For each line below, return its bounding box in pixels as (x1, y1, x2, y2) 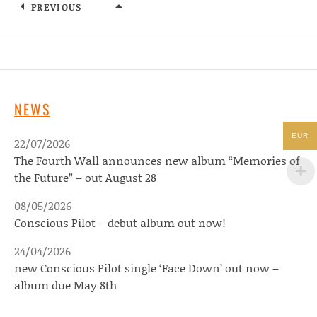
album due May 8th (14, 276, 117, 293)
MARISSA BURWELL (110, 19, 227, 36)
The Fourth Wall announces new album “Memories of (14, 151, 300, 168)
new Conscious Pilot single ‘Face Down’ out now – (14, 259, 279, 276)
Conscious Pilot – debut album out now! (14, 214, 226, 231)
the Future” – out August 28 (14, 168, 156, 185)
